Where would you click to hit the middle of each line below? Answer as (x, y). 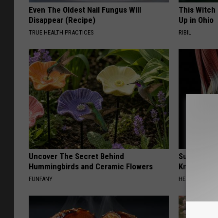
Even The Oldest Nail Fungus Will (85, 10)
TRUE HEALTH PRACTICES (61, 33)
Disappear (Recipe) (62, 20)
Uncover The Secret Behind (76, 156)
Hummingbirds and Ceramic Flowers (91, 167)
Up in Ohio (196, 20)
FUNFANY (41, 179)
